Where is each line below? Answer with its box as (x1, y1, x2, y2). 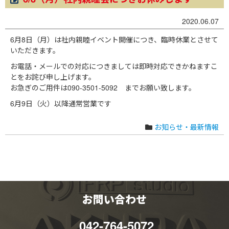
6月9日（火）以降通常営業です (10, 98, 111, 108)
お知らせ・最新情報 (154, 122, 219, 132)
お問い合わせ (82, 191, 147, 207)
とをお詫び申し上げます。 (10, 72, 96, 82)
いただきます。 (10, 45, 60, 55)
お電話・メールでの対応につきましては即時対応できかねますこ (10, 61, 218, 71)
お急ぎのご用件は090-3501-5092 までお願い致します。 (10, 82, 196, 93)
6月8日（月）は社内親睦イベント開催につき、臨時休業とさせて (10, 34, 218, 44)
